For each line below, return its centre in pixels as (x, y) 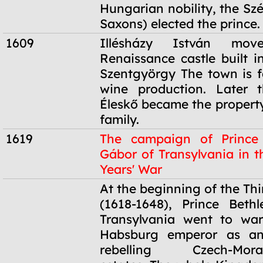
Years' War (131, 169)
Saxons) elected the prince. (180, 23)
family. (119, 119)
